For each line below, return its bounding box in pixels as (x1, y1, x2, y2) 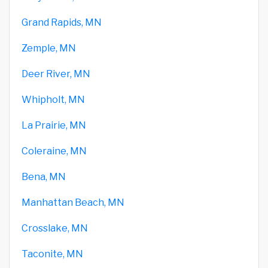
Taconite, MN (22, 248, 83, 260)
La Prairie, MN (22, 119, 86, 131)
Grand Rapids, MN (22, 16, 102, 28)
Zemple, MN (22, 42, 76, 54)
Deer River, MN (22, 68, 90, 80)
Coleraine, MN (22, 145, 87, 157)
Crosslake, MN (22, 222, 88, 234)
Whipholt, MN (22, 93, 85, 105)
